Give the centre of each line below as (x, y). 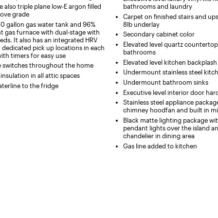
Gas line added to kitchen (160, 146)
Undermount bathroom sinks (165, 82)
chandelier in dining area (159, 136)
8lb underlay (141, 24)
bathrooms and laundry (157, 7)
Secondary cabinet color (159, 34)
